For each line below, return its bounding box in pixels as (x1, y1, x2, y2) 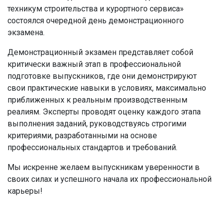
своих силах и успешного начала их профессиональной (7, 174, 212, 184)
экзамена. (7, 28, 45, 37)
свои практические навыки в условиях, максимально (7, 83, 206, 93)
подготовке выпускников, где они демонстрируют (7, 71, 197, 81)
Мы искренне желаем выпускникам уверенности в (7, 163, 200, 172)
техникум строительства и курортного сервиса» (7, 4, 184, 13)
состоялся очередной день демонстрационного (7, 16, 184, 25)
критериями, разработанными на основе (7, 131, 157, 140)
